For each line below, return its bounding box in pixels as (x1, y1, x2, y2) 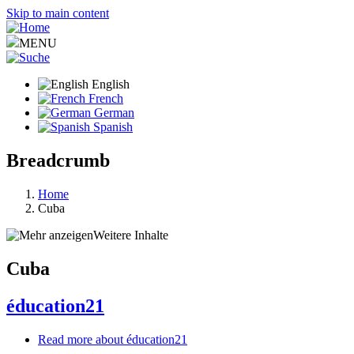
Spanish (90, 120, 133, 134)
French (85, 92, 123, 105)
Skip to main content (6, 6, 109, 20)
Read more (38, 332, 92, 346)
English (88, 77, 130, 91)
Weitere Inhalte (93, 228, 168, 242)
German (91, 106, 134, 119)
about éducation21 (92, 332, 187, 346)
